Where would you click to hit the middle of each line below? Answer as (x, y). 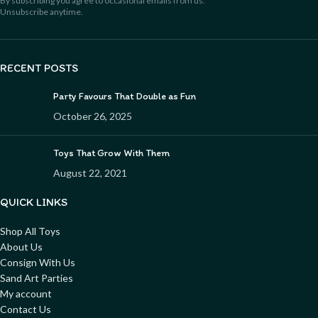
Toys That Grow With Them (111, 153)
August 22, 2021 (90, 172)
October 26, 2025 (93, 116)
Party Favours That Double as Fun (125, 96)
